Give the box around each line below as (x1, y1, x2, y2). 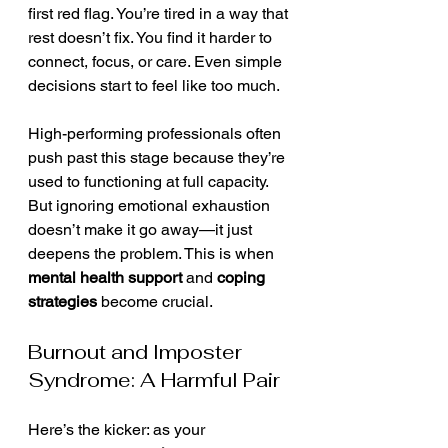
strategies (28, 292, 97, 311)
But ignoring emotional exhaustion (28, 196, 274, 215)
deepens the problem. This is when (28, 244, 278, 263)
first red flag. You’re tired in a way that (28, 4, 292, 23)
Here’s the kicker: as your (28, 420, 209, 439)
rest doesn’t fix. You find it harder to (28, 28, 276, 47)
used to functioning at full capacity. (28, 172, 272, 191)
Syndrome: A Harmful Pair (28, 367, 280, 393)
